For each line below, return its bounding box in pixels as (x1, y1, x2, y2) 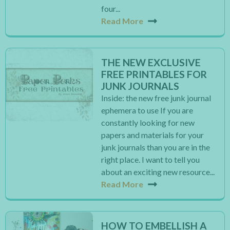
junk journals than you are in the (101, 142, 210, 152)
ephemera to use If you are (101, 105, 194, 115)
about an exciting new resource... (101, 167, 215, 177)
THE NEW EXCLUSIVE (101, 56, 201, 68)
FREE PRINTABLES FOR (101, 68, 207, 80)
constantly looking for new (101, 118, 195, 127)
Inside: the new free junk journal (101, 93, 212, 103)
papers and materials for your (101, 130, 204, 140)
